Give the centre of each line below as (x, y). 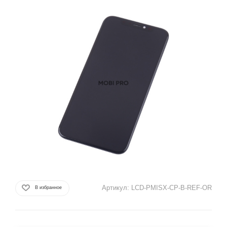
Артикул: (116, 188)
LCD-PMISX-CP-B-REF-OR (172, 188)
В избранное (48, 187)
